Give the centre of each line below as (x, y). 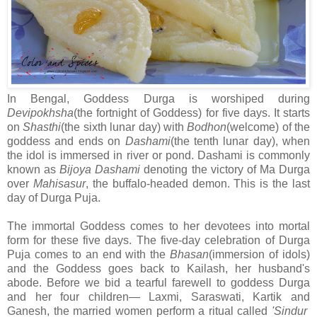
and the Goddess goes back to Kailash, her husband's (158, 268)
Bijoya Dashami (100, 169)
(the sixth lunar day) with (124, 127)
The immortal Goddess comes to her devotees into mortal (158, 226)
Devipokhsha (40, 113)
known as (34, 169)
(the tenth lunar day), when (240, 141)
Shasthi (42, 127)
